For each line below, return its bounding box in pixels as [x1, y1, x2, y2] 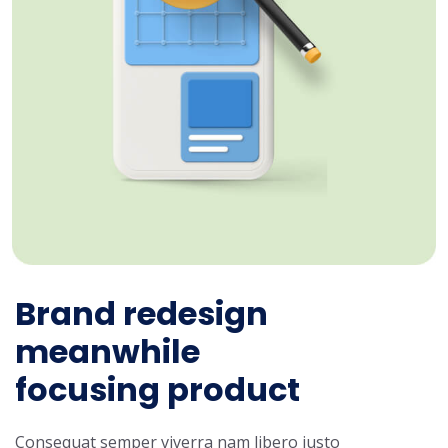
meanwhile [15, 329, 200, 375]
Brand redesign [15, 291, 268, 337]
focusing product [15, 367, 300, 413]
